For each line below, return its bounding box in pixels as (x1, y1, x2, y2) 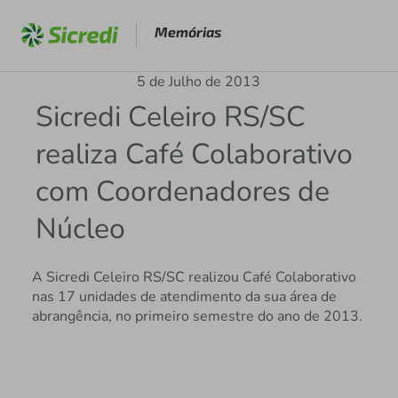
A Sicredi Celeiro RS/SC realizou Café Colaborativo (31, 267, 356, 288)
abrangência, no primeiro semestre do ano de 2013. (31, 306, 362, 327)
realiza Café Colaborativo (36, 135, 354, 173)
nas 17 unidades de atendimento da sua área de (31, 287, 337, 307)
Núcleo (36, 210, 126, 248)
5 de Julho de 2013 (137, 72, 261, 92)
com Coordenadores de (36, 172, 330, 211)
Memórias (154, 23, 221, 40)
